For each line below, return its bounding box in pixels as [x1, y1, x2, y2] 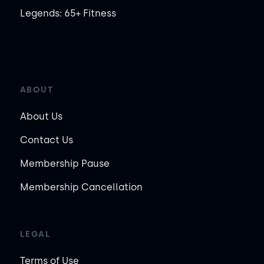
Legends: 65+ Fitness [19, 7, 116, 19]
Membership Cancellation [19, 181, 143, 193]
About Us [19, 110, 62, 122]
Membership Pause [19, 157, 110, 169]
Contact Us [19, 134, 73, 146]
